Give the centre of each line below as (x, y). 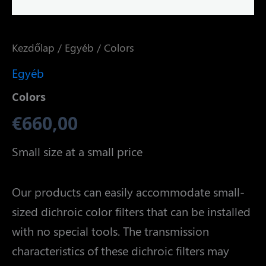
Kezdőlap (33, 47)
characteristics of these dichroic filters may (121, 251)
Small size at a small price (77, 151)
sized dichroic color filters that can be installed (131, 211)
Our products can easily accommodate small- (128, 192)
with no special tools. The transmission (110, 231)
